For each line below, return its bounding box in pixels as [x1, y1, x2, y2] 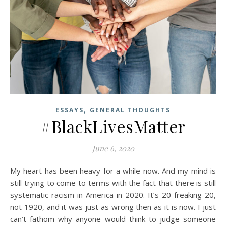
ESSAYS [55, 106, 84, 115]
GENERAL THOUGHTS [90, 106, 171, 115]
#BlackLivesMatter [40, 115, 186, 138]
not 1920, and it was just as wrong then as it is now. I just [10, 202, 216, 212]
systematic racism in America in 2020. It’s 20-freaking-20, [10, 190, 216, 200]
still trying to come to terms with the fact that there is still [10, 178, 216, 188]
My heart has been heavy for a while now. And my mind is [10, 165, 17, 176]
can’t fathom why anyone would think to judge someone [10, 214, 216, 224]
